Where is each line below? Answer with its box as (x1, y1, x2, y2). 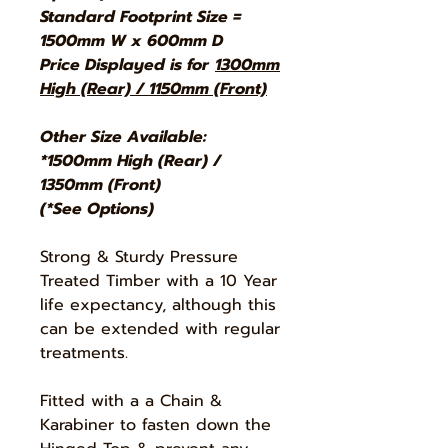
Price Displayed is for (40, 53, 214, 78)
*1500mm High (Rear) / (40, 149, 221, 174)
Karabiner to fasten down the (40, 413, 271, 438)
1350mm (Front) (40, 173, 161, 198)
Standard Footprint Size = (40, 5, 246, 30)
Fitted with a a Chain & (40, 389, 222, 414)
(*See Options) (40, 197, 154, 222)
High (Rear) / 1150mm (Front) (40, 77, 267, 102)
